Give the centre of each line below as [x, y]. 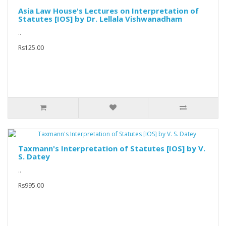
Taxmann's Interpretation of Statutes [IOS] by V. [112, 149]
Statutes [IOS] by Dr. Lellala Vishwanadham [100, 19]
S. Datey [34, 157]
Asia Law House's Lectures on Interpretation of [108, 11]
